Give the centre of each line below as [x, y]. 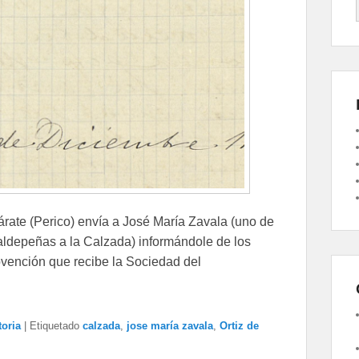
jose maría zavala [170, 325]
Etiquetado [54, 325]
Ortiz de [239, 325]
